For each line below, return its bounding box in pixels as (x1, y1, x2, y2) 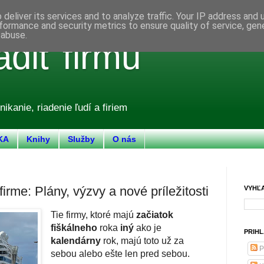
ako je (134, 222, 161, 233)
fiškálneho (51, 222, 97, 233)
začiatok (136, 209, 173, 220)
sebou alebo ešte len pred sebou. (51, 248, 190, 259)
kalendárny (51, 235, 101, 246)
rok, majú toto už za (101, 235, 184, 246)
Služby (68, 134, 95, 144)
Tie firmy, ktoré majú (51, 209, 136, 220)
